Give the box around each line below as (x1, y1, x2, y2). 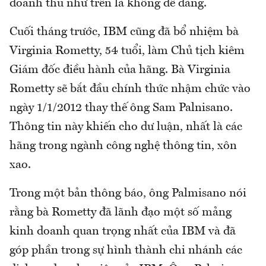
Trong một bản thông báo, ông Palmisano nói (9, 187, 246, 199)
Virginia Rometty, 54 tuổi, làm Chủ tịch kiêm (9, 45, 245, 57)
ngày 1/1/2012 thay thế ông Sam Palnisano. (9, 102, 233, 114)
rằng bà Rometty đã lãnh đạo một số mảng (9, 206, 232, 218)
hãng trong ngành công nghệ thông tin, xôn (9, 140, 237, 152)
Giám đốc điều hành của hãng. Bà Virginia (9, 64, 230, 76)
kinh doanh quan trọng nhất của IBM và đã (9, 225, 236, 237)
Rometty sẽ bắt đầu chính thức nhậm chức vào (9, 83, 251, 95)
